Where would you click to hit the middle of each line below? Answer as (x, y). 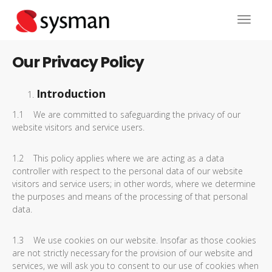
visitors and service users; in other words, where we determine (134, 184)
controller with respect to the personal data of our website (127, 171)
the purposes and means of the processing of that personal (130, 196)
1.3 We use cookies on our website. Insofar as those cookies (134, 240)
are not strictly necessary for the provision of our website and (132, 253)
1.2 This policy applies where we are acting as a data (118, 158)
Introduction (71, 93)
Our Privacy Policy (78, 62)
